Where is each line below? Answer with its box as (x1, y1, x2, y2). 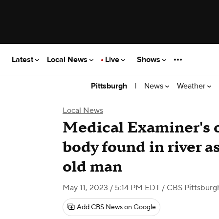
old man (63, 157, 122, 177)
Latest (12, 54, 35, 65)
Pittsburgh (91, 81, 127, 91)
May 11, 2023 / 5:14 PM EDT (63, 183, 160, 193)
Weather (177, 81, 207, 91)
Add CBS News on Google (77, 203, 156, 212)
